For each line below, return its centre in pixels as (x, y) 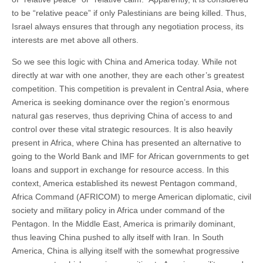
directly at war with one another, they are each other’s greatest (128, 75)
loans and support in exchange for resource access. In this (120, 169)
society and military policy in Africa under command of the (118, 210)
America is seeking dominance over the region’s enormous (121, 102)
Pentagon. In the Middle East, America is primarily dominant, (124, 223)
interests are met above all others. (75, 40)
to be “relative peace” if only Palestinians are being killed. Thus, (129, 13)
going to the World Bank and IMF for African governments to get (130, 156)
